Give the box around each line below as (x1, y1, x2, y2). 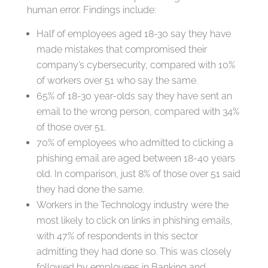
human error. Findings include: (26, 4, 156, 16)
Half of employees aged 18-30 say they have (36, 28, 231, 40)
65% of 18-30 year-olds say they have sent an (36, 90, 232, 102)
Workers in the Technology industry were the (36, 199, 229, 211)
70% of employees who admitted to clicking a (36, 137, 233, 149)
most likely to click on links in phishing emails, (36, 215, 233, 227)
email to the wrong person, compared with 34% (36, 106, 239, 118)
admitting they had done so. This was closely (36, 246, 232, 258)
